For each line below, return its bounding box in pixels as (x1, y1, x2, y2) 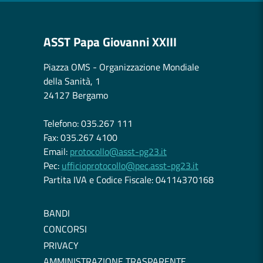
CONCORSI (43, 222, 87, 237)
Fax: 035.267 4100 (43, 130, 117, 144)
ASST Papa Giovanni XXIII (43, 32, 177, 51)
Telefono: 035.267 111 (43, 116, 133, 130)
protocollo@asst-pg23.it (70, 144, 167, 159)
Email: (43, 144, 70, 159)
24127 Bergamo (43, 88, 108, 102)
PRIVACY (43, 238, 79, 252)
